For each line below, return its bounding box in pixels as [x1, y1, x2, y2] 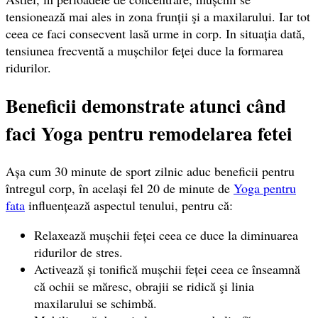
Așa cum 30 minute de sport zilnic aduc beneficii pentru [6, 163, 295, 180]
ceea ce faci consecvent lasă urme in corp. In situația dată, [6, 24, 305, 42]
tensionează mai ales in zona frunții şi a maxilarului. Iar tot [6, 7, 310, 25]
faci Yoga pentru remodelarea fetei [6, 119, 292, 148]
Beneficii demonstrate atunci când [6, 92, 286, 120]
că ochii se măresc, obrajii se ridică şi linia [34, 278, 254, 295]
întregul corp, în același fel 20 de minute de [6, 180, 234, 197]
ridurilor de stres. [34, 243, 123, 261]
